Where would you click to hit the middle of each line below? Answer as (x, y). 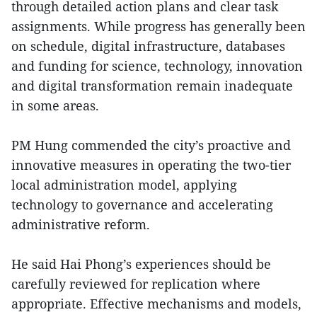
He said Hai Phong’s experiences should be (141, 264)
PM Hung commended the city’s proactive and (151, 145)
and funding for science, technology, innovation (157, 65)
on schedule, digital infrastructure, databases (148, 46)
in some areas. (55, 105)
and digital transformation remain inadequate (152, 85)
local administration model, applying (124, 184)
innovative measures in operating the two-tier (151, 165)
